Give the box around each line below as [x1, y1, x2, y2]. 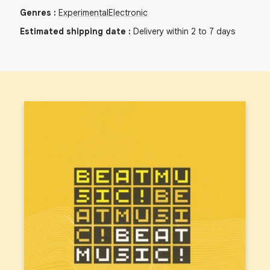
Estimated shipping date [20, 26, 126, 37]
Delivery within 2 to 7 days [133, 26, 235, 37]
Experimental [58, 7, 108, 19]
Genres [20, 7, 51, 19]
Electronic [108, 7, 148, 19]
